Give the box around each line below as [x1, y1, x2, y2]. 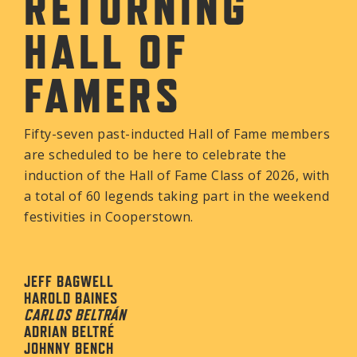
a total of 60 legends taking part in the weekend [24, 186, 329, 205]
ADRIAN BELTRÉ [24, 322, 115, 340]
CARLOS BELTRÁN [24, 305, 126, 324]
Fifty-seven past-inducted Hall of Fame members [24, 124, 330, 143]
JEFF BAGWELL [24, 272, 114, 290]
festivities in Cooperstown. [24, 207, 194, 226]
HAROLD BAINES [24, 288, 118, 307]
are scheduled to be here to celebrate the [24, 145, 287, 163]
